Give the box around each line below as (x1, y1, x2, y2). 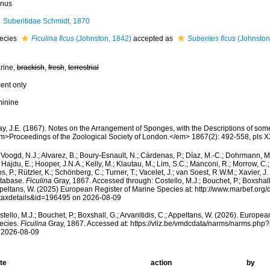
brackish (16, 63, 45, 72)
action (150, 259, 172, 268)
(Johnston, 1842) (74, 34, 131, 43)
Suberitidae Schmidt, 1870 (2, 17, 90, 25)
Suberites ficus (187, 34, 236, 43)
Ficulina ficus (31, 34, 74, 43)
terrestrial (67, 63, 99, 72)
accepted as (131, 34, 175, 43)
